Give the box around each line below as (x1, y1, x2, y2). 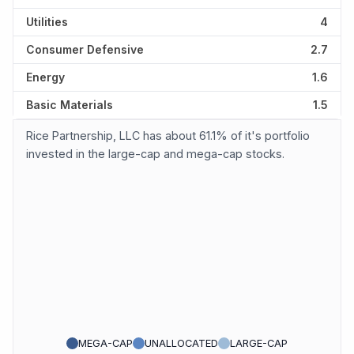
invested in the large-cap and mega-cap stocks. (26, 147, 284, 161)
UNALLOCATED (145, 337, 218, 349)
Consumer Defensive (26, 43, 144, 57)
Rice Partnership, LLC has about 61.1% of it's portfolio (26, 129, 310, 143)
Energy (26, 70, 65, 85)
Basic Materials (26, 98, 113, 112)
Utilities (26, 15, 68, 29)
